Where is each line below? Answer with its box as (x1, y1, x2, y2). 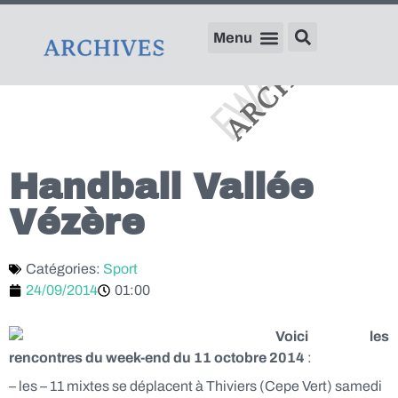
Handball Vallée (9, 168, 314, 206)
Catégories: (26, 261, 103, 276)
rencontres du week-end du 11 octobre (9, 350, 267, 365)
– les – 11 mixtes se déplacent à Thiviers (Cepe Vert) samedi (9, 378, 382, 394)
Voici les (275, 329, 389, 344)
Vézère (9, 203, 145, 242)
